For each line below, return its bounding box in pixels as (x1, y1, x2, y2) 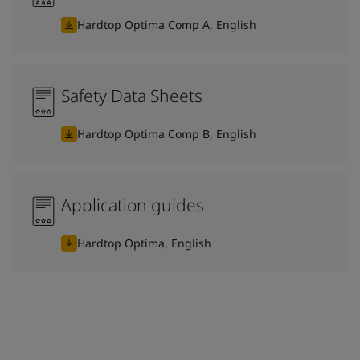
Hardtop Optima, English (77, 235, 211, 251)
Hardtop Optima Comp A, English (77, 16, 256, 32)
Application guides (61, 193, 204, 216)
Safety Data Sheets (61, 84, 202, 107)
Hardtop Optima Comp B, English (77, 125, 256, 141)
